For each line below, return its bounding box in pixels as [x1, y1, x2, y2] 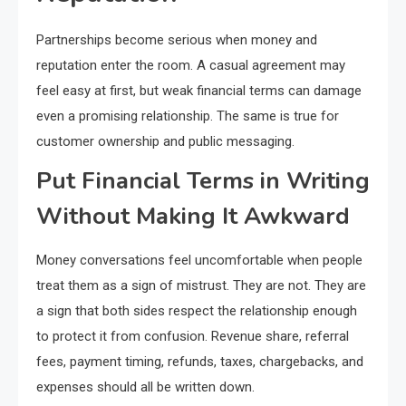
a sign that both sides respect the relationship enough [36, 303, 357, 320]
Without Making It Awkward [36, 200, 350, 233]
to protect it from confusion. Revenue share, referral [36, 328, 349, 345]
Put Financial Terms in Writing [36, 165, 370, 198]
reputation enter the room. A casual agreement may [36, 57, 345, 74]
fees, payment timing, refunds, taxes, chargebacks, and [36, 353, 363, 371]
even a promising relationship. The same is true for [36, 108, 339, 125]
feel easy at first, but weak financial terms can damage [36, 82, 362, 100]
